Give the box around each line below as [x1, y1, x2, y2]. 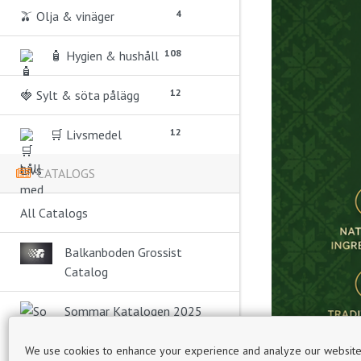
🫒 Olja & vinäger [20, 8, 114, 24]
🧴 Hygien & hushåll [50, 48, 159, 64]
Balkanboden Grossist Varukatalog [64, 322, 188, 332]
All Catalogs [20, 205, 88, 221]
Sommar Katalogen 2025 [64, 303, 202, 319]
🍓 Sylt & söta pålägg [20, 87, 139, 103]
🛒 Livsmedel [50, 127, 122, 143]
